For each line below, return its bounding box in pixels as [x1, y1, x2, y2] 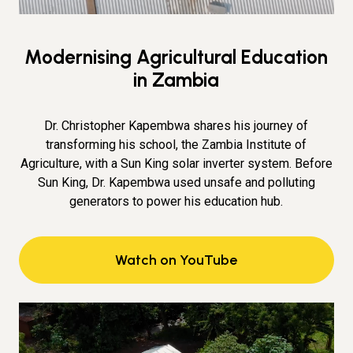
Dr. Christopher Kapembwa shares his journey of [44, 117, 309, 133]
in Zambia [133, 68, 220, 91]
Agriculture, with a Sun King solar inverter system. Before [20, 155, 333, 171]
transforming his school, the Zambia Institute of [46, 136, 307, 152]
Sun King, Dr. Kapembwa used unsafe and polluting [37, 174, 315, 190]
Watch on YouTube [115, 251, 238, 269]
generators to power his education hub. [69, 193, 284, 209]
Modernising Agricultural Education [24, 45, 329, 69]
